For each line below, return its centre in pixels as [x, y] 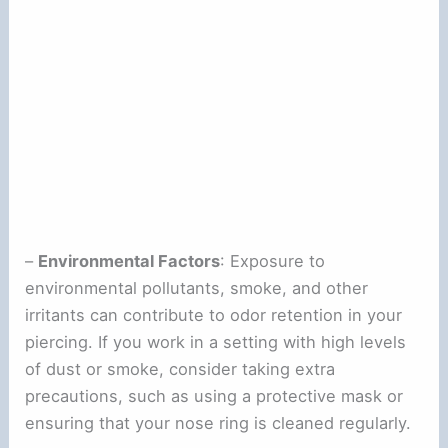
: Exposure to [273, 260]
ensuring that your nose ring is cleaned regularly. [218, 422]
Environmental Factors [129, 260]
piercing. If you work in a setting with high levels [216, 341]
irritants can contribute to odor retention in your [214, 314]
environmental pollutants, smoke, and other [197, 287]
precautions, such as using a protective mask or [214, 395]
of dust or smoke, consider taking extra [180, 368]
